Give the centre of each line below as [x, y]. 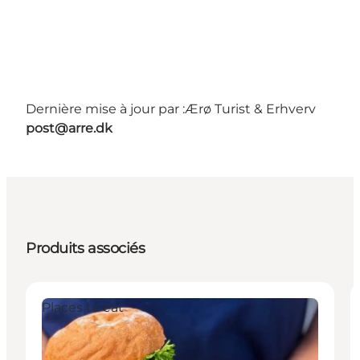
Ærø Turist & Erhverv [250, 109]
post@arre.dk [69, 129]
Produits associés [86, 249]
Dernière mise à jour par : [105, 109]
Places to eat [83, 308]
